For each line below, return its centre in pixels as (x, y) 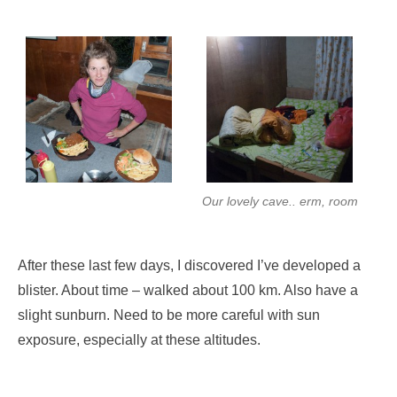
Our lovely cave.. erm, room (280, 201)
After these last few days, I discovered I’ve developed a (189, 265)
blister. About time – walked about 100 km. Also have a (188, 290)
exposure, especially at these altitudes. (139, 339)
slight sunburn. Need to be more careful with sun (169, 315)
